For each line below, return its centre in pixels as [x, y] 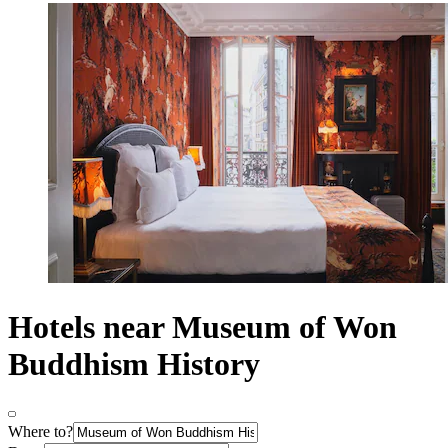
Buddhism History [134, 363]
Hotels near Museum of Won [202, 326]
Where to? [40, 432]
